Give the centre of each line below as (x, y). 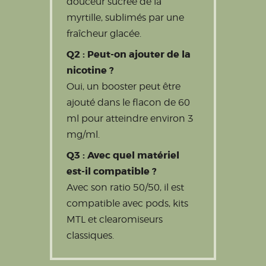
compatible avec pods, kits (127, 203)
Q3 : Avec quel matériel (123, 155)
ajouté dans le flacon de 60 (128, 102)
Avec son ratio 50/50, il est (125, 187)
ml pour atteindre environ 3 (130, 118)
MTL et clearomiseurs (115, 219)
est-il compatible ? (112, 171)
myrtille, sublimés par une (125, 17)
